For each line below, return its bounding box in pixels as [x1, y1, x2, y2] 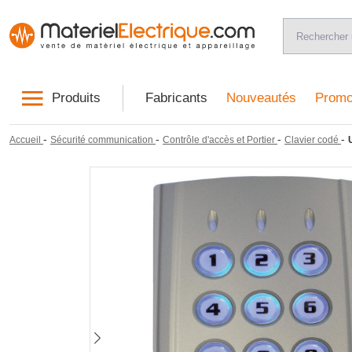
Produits [51, 90, 101, 106]
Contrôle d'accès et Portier [163, 134, 275, 145]
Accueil [9, 134, 41, 145]
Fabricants [145, 90, 207, 106]
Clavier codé [284, 134, 339, 145]
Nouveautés [225, 90, 296, 106]
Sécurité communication [50, 134, 153, 145]
